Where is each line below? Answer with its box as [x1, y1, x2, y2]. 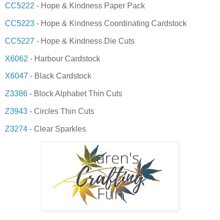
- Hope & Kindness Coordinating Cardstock [34, 19, 187, 27]
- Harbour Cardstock [28, 54, 100, 63]
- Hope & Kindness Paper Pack [34, 1, 145, 10]
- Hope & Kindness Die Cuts [34, 36, 135, 45]
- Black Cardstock [28, 72, 91, 81]
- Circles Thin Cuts [27, 107, 94, 116]
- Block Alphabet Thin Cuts [27, 89, 122, 98]
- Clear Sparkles [27, 124, 86, 133]
